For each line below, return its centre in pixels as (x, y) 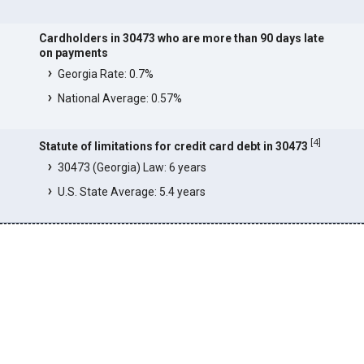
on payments (73, 53)
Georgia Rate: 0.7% (105, 74)
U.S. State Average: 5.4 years (131, 191)
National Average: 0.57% (119, 99)
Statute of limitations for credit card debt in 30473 (173, 146)
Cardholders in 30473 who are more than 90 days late (181, 39)
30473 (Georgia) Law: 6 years (132, 167)
